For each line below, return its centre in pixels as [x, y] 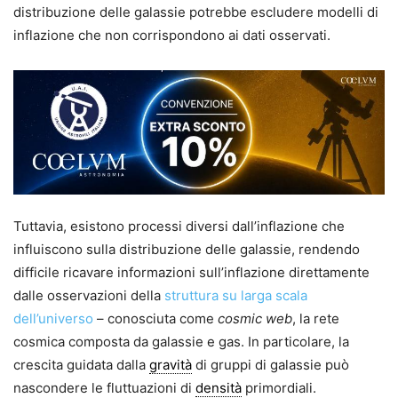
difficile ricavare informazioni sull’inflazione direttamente [191, 272]
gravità [171, 364]
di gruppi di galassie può [271, 364]
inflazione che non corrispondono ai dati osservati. [172, 36]
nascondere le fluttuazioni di [104, 387]
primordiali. [279, 387]
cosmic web [255, 318]
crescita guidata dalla [81, 364]
